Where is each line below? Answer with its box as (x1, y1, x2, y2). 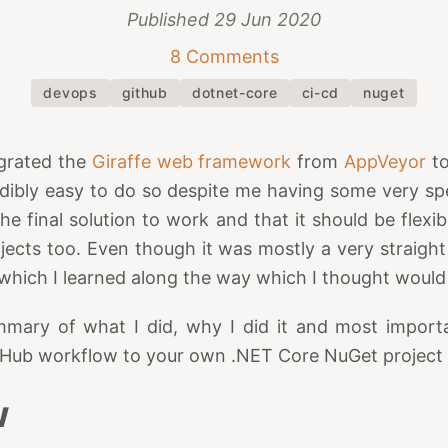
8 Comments (169, 45, 279, 67)
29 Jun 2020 (214, 8, 321, 30)
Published (127, 8, 214, 30)
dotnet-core (191, 83, 278, 101)
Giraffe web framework (91, 150, 292, 172)
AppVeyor (344, 150, 427, 172)
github (121, 83, 168, 101)
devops (43, 83, 98, 101)
